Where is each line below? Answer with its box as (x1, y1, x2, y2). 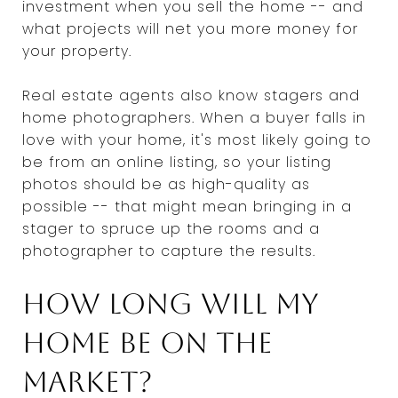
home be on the (22, 325, 273, 359)
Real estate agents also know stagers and (22, 84, 360, 106)
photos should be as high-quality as (22, 173, 310, 195)
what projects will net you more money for (22, 18, 358, 39)
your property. (22, 40, 131, 61)
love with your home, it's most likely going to (22, 129, 371, 150)
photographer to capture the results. (22, 240, 315, 261)
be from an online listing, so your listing (22, 151, 331, 172)
